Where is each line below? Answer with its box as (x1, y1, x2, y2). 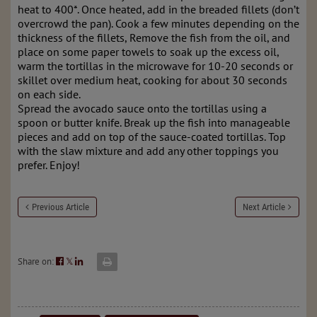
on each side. (18, 87, 81, 102)
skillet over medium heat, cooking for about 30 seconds (18, 73, 287, 88)
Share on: (18, 255, 56, 268)
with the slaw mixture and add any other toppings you (18, 144, 279, 158)
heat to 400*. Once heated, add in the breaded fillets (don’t (18, 2, 299, 17)
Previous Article (32, 202, 89, 213)
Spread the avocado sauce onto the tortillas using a (18, 101, 267, 116)
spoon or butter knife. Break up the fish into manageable (18, 115, 290, 130)
